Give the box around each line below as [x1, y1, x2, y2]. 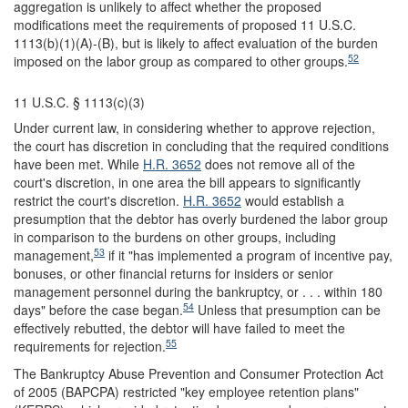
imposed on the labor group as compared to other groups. [14, 52, 348, 70]
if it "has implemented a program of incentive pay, [105, 246, 393, 264]
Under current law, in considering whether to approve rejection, [14, 118, 375, 137]
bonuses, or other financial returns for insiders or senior [14, 264, 333, 282]
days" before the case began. [14, 301, 183, 319]
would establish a [241, 191, 344, 209]
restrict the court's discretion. [14, 191, 183, 209]
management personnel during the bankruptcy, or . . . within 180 [14, 282, 382, 301]
